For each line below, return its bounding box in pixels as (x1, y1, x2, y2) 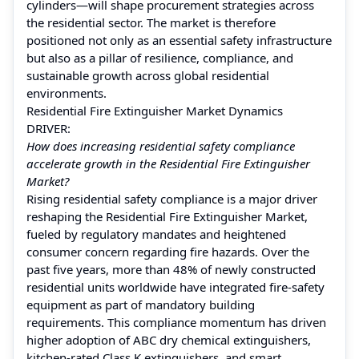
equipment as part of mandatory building (26, 296, 255, 313)
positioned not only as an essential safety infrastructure (26, 31, 332, 48)
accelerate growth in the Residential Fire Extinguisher (26, 155, 310, 171)
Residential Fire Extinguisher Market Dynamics (26, 102, 283, 119)
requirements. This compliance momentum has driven (26, 313, 326, 330)
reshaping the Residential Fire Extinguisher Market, (26, 208, 308, 224)
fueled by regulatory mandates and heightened (26, 225, 286, 242)
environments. (26, 84, 107, 101)
